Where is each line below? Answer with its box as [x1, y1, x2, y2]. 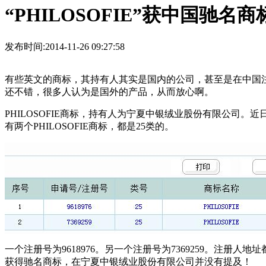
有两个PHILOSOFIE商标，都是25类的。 [5, 121, 174, 132]
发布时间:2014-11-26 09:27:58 [5, 42, 125, 52]
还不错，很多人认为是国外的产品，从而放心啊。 [5, 87, 214, 97]
